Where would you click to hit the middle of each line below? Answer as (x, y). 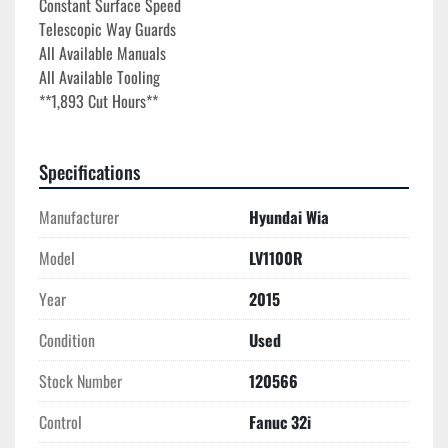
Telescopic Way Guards (107, 29)
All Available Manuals (102, 53)
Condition (67, 340)
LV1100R (276, 258)
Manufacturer (79, 217)
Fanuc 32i (280, 422)
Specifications (89, 172)
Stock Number (80, 381)
